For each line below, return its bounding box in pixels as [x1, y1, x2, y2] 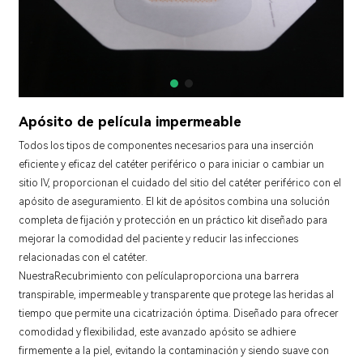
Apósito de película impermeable [19, 113, 242, 130]
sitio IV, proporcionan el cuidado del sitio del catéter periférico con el [19, 176, 342, 189]
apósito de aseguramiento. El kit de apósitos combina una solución [19, 194, 331, 207]
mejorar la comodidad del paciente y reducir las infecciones [19, 232, 299, 245]
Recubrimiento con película [54, 269, 183, 282]
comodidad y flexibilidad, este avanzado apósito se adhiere [19, 325, 297, 338]
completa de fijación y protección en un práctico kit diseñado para [19, 213, 328, 226]
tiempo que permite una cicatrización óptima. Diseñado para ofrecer [19, 306, 340, 319]
